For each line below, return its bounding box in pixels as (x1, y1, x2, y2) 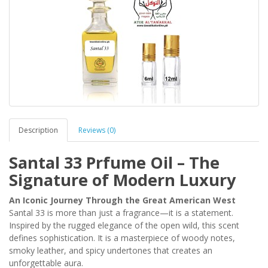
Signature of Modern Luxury (9, 169, 236, 191)
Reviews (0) (78, 125, 115, 135)
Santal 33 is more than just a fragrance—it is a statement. (9, 207, 233, 218)
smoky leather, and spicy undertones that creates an (9, 245, 212, 256)
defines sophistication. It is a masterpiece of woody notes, (9, 232, 235, 243)
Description (19, 125, 58, 135)
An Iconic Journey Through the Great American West (9, 194, 236, 206)
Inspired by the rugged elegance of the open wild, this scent (9, 220, 239, 231)
